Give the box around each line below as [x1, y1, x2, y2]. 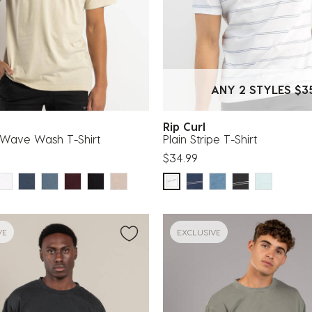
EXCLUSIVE [177, 226, 221, 237]
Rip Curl [163, 119, 212, 133]
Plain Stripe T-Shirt [163, 132, 257, 146]
